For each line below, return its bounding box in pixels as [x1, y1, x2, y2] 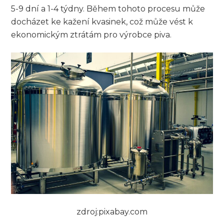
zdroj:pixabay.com [76, 206, 147, 216]
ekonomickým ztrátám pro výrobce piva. [11, 29, 172, 39]
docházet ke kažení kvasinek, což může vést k [11, 16, 193, 26]
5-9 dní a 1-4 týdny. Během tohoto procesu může [11, 3, 205, 13]
